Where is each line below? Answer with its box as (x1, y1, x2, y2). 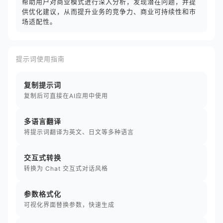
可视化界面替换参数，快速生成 (24, 201, 114, 209)
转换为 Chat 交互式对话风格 (24, 165, 108, 172)
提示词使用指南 (16, 55, 65, 63)
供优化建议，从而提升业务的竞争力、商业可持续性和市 (22, 7, 196, 15)
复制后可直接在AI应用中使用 (24, 92, 108, 100)
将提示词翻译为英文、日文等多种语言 (24, 128, 134, 136)
